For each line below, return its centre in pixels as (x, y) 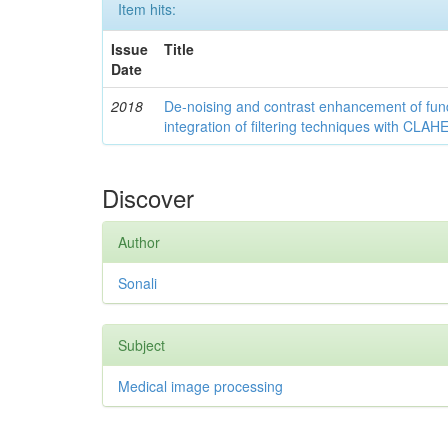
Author (139, 241)
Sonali (137, 282)
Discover (148, 197)
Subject (141, 344)
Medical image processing (200, 385)
